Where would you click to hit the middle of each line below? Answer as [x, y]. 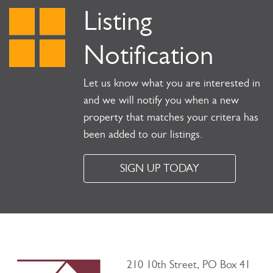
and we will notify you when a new [161, 102]
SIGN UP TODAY [160, 170]
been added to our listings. [143, 136]
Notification [148, 59]
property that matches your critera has [171, 119]
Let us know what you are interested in [172, 85]
